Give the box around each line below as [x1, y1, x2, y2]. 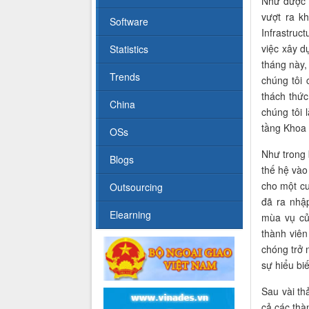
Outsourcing [110, 180, 163, 195]
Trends [110, 70, 140, 84]
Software [110, 14, 148, 29]
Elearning [110, 208, 151, 222]
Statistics [110, 42, 148, 57]
